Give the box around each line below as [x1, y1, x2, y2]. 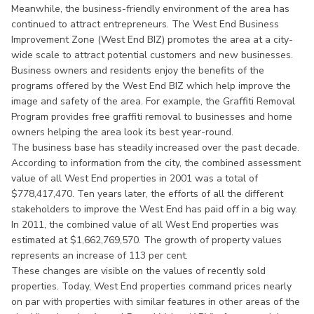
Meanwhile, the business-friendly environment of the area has [11, 1, 289, 15]
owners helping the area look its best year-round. [11, 125, 233, 139]
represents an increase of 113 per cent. [11, 248, 191, 262]
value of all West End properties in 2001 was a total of [11, 171, 258, 185]
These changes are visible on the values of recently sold [11, 264, 266, 278]
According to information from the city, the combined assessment [11, 156, 301, 170]
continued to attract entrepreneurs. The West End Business [11, 17, 279, 31]
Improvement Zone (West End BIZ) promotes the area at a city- [11, 32, 293, 46]
